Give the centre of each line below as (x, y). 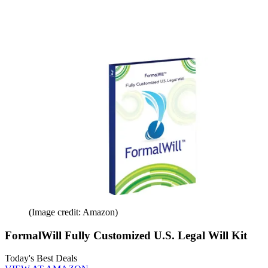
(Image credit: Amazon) (73, 212)
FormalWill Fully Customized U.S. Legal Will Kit (126, 235)
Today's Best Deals (41, 258)
